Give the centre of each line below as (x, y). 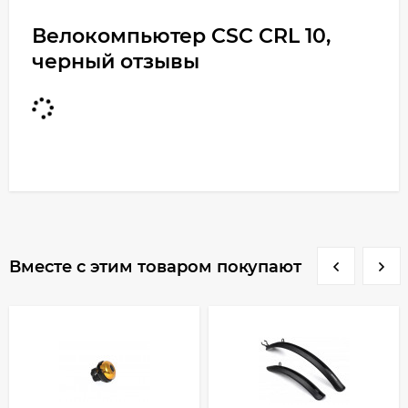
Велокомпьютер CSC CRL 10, (181, 36)
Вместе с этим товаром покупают (155, 267)
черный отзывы (116, 61)
